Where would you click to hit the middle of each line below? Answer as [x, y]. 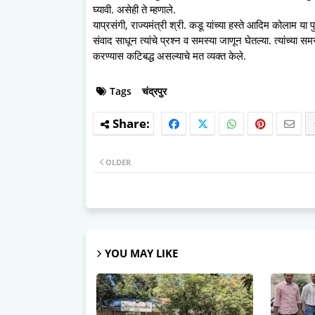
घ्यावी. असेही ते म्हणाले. [134, 9]
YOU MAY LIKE [141, 253]
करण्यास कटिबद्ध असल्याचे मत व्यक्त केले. [169, 56]
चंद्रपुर [154, 91]
